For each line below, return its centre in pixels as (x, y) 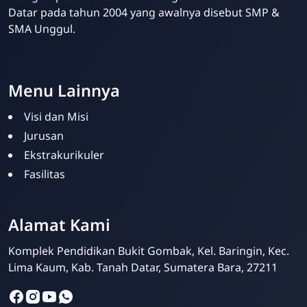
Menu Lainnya (64, 91)
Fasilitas (45, 174)
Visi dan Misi (56, 117)
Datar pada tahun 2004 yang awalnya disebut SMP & (144, 13)
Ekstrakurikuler (64, 155)
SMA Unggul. (42, 29)
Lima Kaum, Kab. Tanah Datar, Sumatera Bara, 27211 (143, 268)
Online (185, 236)
